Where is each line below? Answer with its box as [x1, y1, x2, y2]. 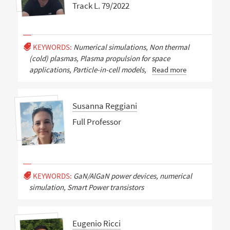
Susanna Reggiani [72, 100, 137, 111]
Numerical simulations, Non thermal [73, 42, 189, 52]
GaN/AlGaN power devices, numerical [73, 171, 192, 181]
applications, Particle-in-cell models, [29, 65, 146, 75]
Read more [151, 65, 186, 75]
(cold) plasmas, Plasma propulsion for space [29, 53, 170, 64]
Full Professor [72, 116, 121, 128]
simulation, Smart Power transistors [29, 182, 144, 193]
